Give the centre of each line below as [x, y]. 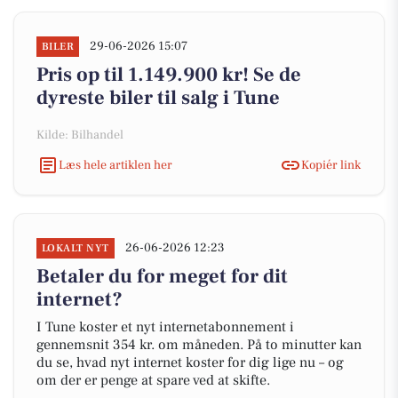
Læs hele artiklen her [115, 165]
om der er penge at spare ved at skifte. [153, 380]
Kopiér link [331, 165]
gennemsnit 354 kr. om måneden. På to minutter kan [199, 345]
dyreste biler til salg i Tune [158, 98]
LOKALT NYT [76, 248]
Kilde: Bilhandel [80, 135]
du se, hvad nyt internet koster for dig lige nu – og [190, 362]
